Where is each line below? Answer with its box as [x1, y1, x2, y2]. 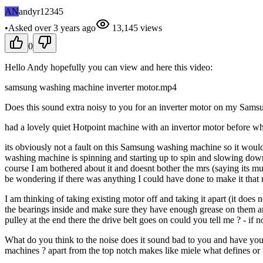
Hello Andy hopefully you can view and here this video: [5, 62, 213, 72]
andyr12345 [19, 6, 63, 16]
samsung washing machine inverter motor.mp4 [5, 82, 177, 92]
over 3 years [35, 22, 80, 33]
